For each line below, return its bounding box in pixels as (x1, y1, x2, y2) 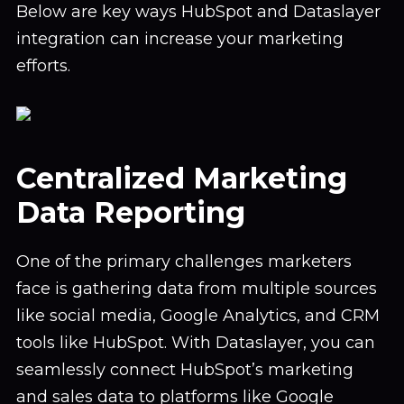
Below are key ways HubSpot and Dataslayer (16, 2, 381, 22)
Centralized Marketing (16, 161, 347, 196)
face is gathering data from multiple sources (16, 279, 377, 298)
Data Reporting (16, 195, 245, 230)
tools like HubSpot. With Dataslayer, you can (16, 333, 375, 353)
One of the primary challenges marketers (16, 252, 352, 271)
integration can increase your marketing (16, 29, 344, 49)
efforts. (16, 56, 70, 76)
